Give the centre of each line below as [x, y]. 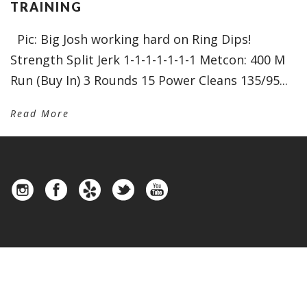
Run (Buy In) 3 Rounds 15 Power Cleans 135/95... [149, 80]
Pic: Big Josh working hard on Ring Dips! [131, 39]
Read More [40, 113]
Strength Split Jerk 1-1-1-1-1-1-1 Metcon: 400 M [148, 60]
